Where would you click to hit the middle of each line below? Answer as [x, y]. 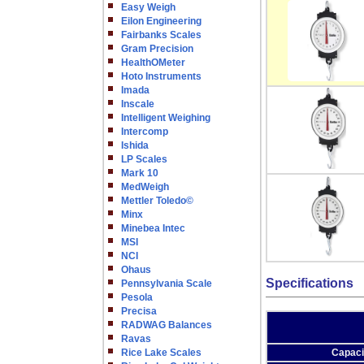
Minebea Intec [153, 228]
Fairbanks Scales [161, 35]
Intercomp [145, 132]
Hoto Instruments [161, 76]
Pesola [137, 297]
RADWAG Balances [167, 325]
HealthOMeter [153, 63]
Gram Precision [157, 49]
